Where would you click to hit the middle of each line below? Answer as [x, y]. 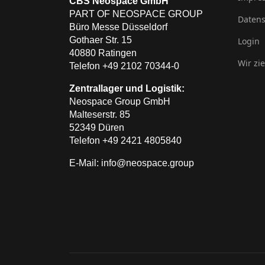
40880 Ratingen [103, 53]
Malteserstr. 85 [100, 114]
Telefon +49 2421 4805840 [125, 140]
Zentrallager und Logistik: [127, 88]
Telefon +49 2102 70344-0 [124, 66]
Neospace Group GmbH [120, 101]
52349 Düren [97, 127]
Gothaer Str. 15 [104, 40]
